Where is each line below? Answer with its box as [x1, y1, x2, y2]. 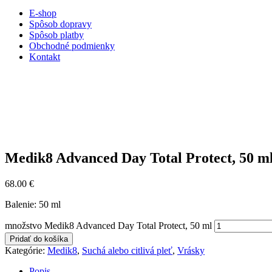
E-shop [29, 8, 56, 19]
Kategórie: [5, 245, 47, 256]
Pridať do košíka [10, 234, 68, 244]
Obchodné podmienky [29, 41, 115, 52]
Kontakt [29, 52, 60, 63]
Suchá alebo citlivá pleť [82, 245, 172, 256]
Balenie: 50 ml [5, 199, 61, 210]
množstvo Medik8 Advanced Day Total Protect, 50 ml [5, 220, 212, 231]
